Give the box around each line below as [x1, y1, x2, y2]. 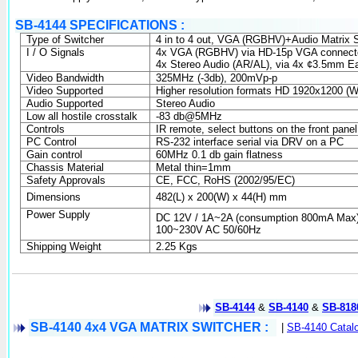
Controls [26, 123, 66, 135]
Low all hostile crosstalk [26, 110, 138, 122]
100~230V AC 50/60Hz [156, 224, 262, 236]
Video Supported [26, 85, 104, 97]
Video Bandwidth [26, 72, 105, 84]
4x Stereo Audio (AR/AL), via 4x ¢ [156, 58, 313, 70]
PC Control [26, 136, 78, 148]
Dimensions [26, 191, 82, 203]
